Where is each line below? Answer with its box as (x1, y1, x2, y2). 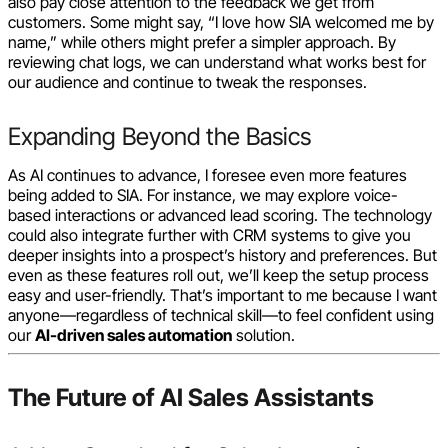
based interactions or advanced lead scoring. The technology (8, 204, 432, 225)
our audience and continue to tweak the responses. (8, 71, 367, 92)
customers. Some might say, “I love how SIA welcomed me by (8, 11, 434, 32)
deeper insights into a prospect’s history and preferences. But (8, 244, 437, 265)
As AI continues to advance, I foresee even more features (8, 164, 407, 185)
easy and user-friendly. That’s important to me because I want (8, 284, 437, 305)
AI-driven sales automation (35, 324, 232, 345)
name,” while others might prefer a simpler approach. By (8, 31, 396, 52)
